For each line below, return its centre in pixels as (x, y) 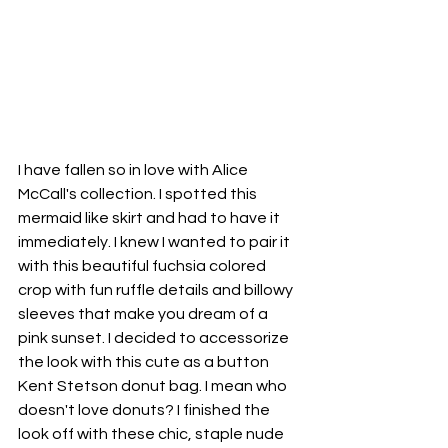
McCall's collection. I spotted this (139, 194)
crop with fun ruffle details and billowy (157, 290)
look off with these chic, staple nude (152, 434)
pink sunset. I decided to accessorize (155, 338)
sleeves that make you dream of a (144, 314)
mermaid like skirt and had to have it (150, 218)
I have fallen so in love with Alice (134, 170)
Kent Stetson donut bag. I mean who (154, 386)
